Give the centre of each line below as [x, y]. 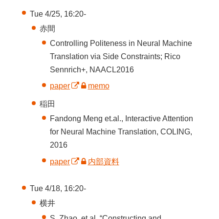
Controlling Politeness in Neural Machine [121, 43]
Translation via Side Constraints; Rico [115, 56]
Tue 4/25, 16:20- [58, 14]
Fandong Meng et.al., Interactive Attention [122, 119]
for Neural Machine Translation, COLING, [121, 132]
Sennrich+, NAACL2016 [92, 70]
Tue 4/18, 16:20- [58, 189]
